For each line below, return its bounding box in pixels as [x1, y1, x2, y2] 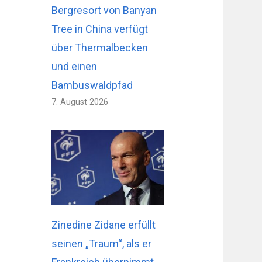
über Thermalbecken [51, 41, 149, 54]
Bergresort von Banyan [51, 4, 157, 16]
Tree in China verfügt [51, 22, 149, 35]
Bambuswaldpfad [51, 78, 133, 91]
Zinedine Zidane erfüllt [51, 219, 156, 232]
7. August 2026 [51, 96, 109, 107]
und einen [51, 60, 98, 73]
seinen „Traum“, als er [51, 237, 152, 250]
